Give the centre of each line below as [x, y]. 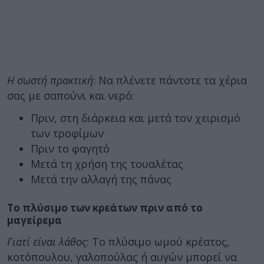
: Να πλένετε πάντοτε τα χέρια [170, 80]
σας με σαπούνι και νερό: [71, 95]
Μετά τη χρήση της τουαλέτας [107, 164]
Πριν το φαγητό [70, 148]
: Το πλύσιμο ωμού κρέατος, [158, 241]
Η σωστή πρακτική [50, 80]
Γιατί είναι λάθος [47, 241]
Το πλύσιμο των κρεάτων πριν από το [105, 208]
